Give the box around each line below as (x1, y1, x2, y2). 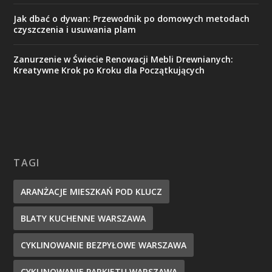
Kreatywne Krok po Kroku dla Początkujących (13, 64, 205, 76)
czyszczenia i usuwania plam (13, 23, 137, 35)
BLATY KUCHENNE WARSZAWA (21, 212, 146, 224)
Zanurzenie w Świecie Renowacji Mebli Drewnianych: (13, 53, 234, 65)
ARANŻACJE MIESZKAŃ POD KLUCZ (21, 185, 163, 197)
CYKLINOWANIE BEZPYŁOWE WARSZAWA (21, 239, 187, 251)
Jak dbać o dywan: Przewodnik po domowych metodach (13, 12, 250, 24)
